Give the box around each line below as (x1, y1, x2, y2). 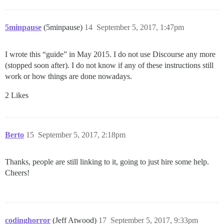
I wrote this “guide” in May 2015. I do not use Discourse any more (5, 49, 215, 58)
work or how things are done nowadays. (5, 71, 132, 80)
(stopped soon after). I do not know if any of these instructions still (5, 60, 213, 69)
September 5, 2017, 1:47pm (96, 22, 184, 31)
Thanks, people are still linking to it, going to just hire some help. (5, 157, 209, 166)
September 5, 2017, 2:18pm (38, 130, 125, 139)
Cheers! (5, 168, 29, 177)
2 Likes (5, 90, 28, 99)
